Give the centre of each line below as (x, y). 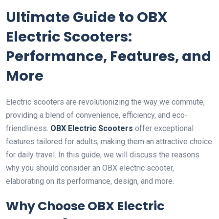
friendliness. (28, 129)
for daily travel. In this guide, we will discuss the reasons (103, 155)
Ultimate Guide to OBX (87, 17)
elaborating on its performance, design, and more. (90, 181)
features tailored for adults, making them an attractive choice (109, 142)
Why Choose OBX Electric (85, 206)
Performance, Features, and (109, 56)
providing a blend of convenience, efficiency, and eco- (97, 115)
